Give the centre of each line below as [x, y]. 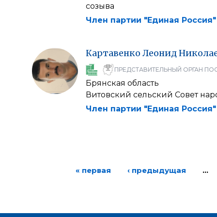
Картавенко [113, 53]
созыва [100, 6]
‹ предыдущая [156, 170]
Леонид [160, 53]
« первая [93, 170]
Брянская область [122, 83]
